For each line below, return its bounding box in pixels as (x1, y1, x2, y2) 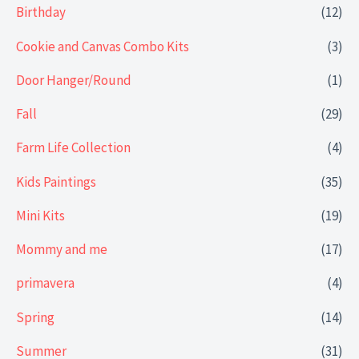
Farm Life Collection (16, 139, 131, 157)
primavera (16, 274, 75, 292)
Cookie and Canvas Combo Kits (16, 37, 189, 55)
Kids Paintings (16, 172, 96, 191)
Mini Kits (16, 206, 65, 224)
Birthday (16, 3, 66, 22)
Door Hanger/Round (16, 71, 131, 89)
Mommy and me (16, 240, 107, 259)
